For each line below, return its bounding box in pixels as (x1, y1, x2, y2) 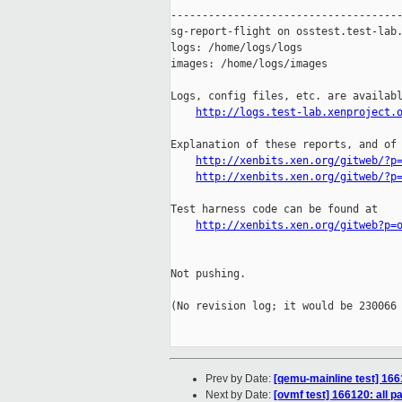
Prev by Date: (205, 372, 274, 386)
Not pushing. (170, 267, 246, 281)
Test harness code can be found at (170, 203, 378, 216)
